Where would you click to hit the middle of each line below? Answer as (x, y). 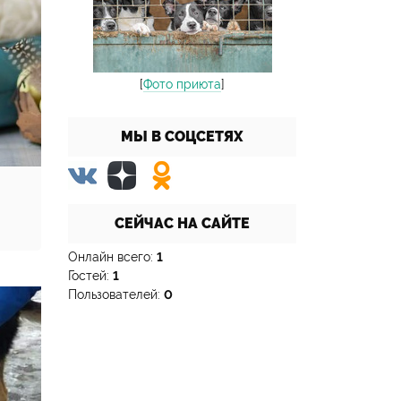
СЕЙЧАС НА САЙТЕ (182, 223)
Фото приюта (182, 84)
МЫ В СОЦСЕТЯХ (182, 137)
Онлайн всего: (112, 257)
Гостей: (90, 276)
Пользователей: (116, 294)
